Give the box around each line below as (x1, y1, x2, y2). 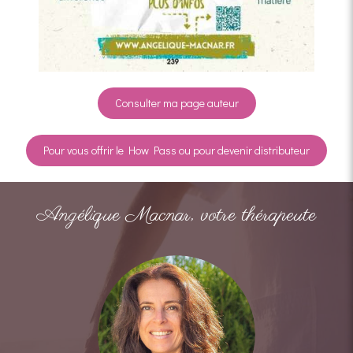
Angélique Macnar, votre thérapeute (37, 200, 316, 229)
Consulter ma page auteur (114, 95, 239, 110)
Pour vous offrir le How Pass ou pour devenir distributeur (43, 142, 310, 158)
